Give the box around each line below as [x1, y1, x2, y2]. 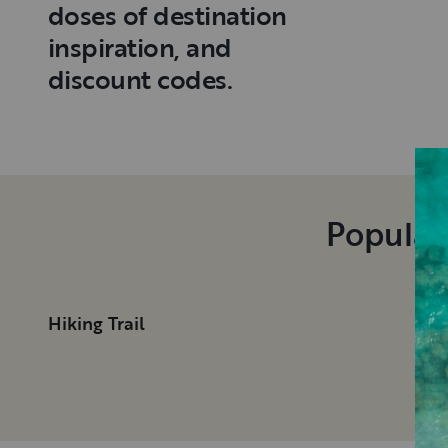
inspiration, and [48, 28, 232, 67]
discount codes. [48, 60, 233, 99]
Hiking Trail [48, 310, 145, 337]
